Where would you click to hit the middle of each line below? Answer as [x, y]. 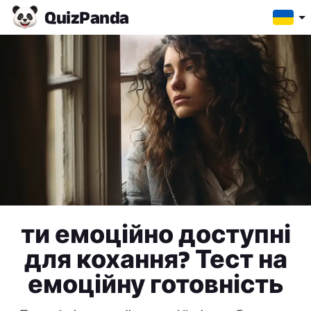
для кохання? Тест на [155, 260]
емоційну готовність [155, 285]
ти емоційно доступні [155, 235]
